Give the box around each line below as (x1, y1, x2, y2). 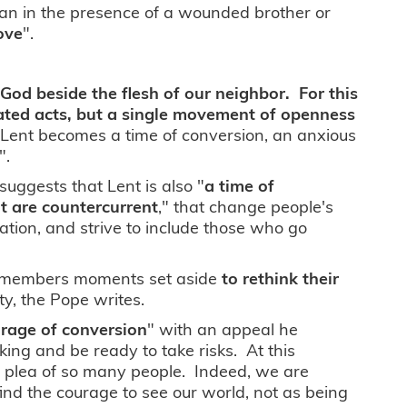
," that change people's (158, 194, 334, 218)
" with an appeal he (147, 317, 299, 341)
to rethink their (222, 266, 340, 290)
